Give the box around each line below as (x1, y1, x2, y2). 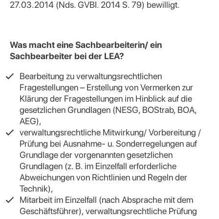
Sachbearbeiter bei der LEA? (10, 51, 124, 61)
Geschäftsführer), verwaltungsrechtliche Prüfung (20, 206, 197, 216)
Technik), (20, 183, 53, 194)
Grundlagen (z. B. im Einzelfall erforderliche (20, 161, 176, 171)
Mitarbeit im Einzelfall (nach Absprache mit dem (20, 195, 193, 205)
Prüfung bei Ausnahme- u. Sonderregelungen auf (20, 138, 197, 149)
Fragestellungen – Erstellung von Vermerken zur (20, 82, 193, 92)
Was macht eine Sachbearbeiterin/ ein (10, 40, 162, 50)
